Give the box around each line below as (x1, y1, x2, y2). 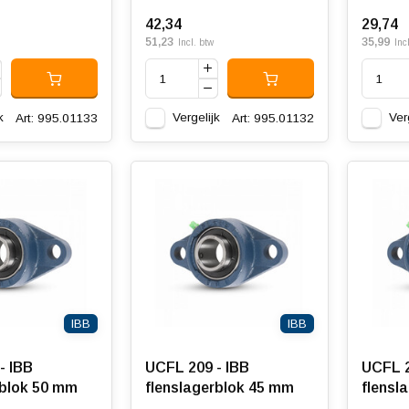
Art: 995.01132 (231, 110, 314, 125)
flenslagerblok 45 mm (144, 380, 294, 395)
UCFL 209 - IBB (144, 360, 249, 375)
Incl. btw (177, 37, 214, 47)
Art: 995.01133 (15, 110, 98, 125)
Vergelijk (172, 110, 220, 124)
